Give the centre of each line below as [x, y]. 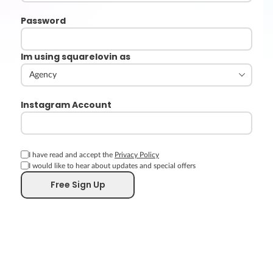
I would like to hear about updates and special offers [112, 166]
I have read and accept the [72, 155]
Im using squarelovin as [76, 57]
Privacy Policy [137, 155]
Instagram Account [66, 105]
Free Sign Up [78, 185]
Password [43, 21]
